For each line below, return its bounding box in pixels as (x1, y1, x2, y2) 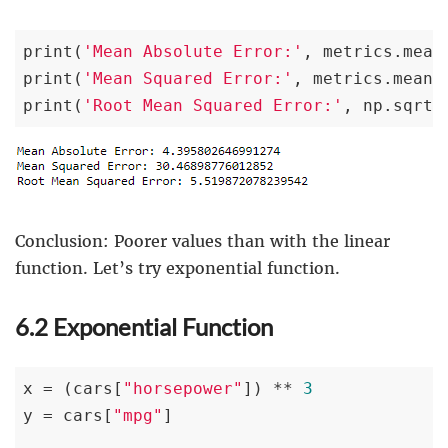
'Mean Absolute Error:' (83, 42, 303, 62)
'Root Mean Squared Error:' (83, 96, 343, 116)
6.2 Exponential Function (15, 312, 273, 342)
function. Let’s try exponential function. (15, 258, 340, 279)
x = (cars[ (23, 379, 123, 399)
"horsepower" (123, 379, 243, 399)
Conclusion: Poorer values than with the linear (15, 231, 390, 252)
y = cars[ (23, 406, 113, 426)
